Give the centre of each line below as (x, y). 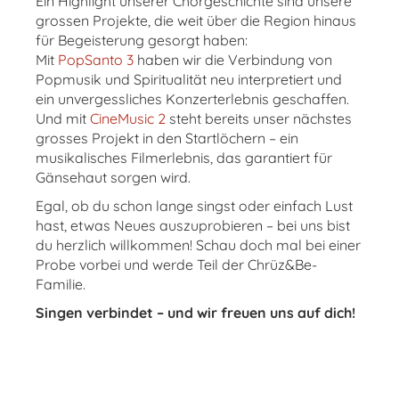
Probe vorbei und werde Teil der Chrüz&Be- (176, 265)
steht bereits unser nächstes (259, 118)
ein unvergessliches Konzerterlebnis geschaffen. (192, 99)
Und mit (63, 118)
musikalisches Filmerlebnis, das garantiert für (184, 158)
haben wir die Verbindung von (233, 60)
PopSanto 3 (96, 60)
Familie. (61, 284)
